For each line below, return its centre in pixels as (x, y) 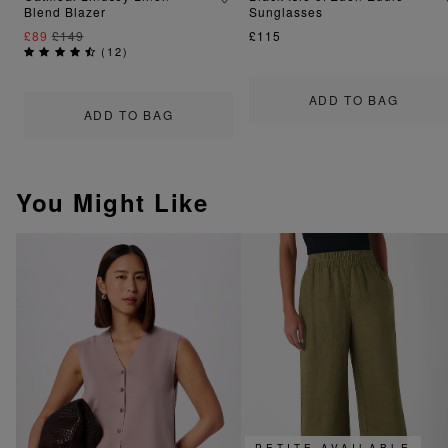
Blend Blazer (65, 11)
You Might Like (112, 201)
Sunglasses (286, 11)
